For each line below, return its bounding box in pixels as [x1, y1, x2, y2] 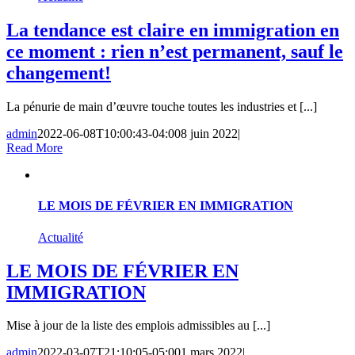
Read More [6, 141, 63, 155]
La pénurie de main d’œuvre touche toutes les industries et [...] [6, 100, 317, 114]
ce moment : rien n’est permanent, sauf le [6, 41, 343, 63]
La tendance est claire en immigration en [6, 20, 339, 41]
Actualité [38, 230, 83, 244]
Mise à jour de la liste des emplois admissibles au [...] [6, 319, 270, 333]
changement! [6, 63, 111, 84]
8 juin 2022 [181, 127, 238, 141]
